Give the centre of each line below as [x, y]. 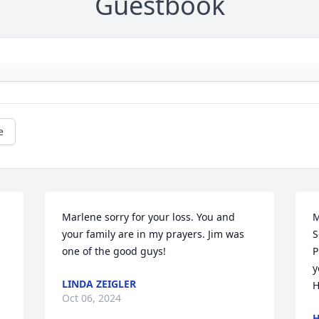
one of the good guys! [114, 251]
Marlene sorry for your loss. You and [149, 217]
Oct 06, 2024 [92, 298]
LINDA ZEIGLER [99, 284]
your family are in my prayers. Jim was [153, 234]
